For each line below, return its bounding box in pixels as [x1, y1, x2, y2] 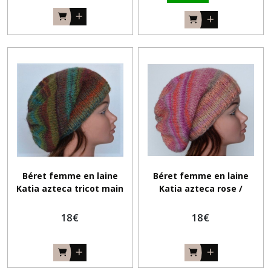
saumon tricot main [157, 195, 244, 207]
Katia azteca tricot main [16, 183, 124, 195]
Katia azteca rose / [159, 183, 243, 195]
